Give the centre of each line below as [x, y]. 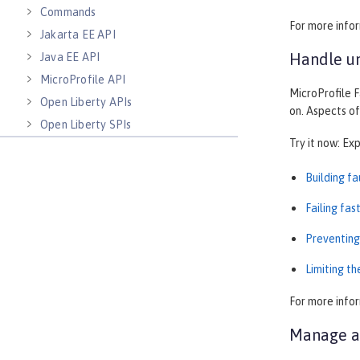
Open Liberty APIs [86, 102]
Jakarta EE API [78, 35]
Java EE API [70, 57]
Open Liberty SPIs [86, 125]
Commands [68, 12]
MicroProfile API [83, 80]
